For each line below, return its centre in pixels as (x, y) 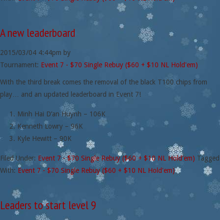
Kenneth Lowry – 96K (50, 126)
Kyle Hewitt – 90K (44, 138)
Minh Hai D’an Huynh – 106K (61, 114)
